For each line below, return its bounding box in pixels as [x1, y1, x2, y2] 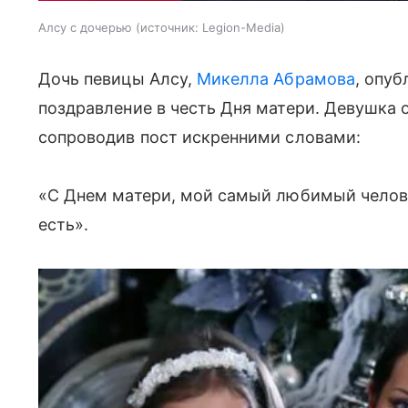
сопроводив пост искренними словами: [38, 127, 361, 147]
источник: [140, 19, 199, 35]
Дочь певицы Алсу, [38, 68, 197, 88]
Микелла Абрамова [196, 68, 355, 88]
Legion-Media [202, 19, 280, 35]
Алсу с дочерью [38, 19, 132, 35]
